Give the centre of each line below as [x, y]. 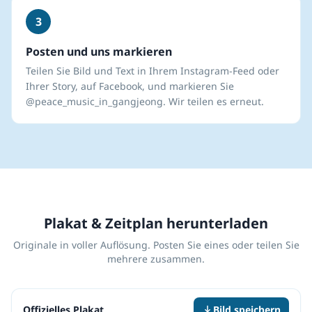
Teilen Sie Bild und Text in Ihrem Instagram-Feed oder [153, 71]
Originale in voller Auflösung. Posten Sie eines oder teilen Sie [156, 245]
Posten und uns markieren [99, 52]
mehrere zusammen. [156, 259]
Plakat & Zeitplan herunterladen [156, 223]
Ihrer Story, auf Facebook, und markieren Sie [130, 86]
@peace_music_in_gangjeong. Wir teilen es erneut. [145, 101]
